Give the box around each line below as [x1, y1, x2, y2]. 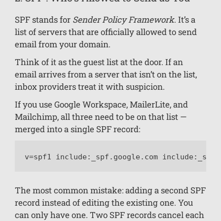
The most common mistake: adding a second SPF [15, 184, 206, 196]
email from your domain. [15, 38, 110, 50]
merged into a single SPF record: [15, 123, 140, 135]
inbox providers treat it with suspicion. [15, 80, 165, 92]
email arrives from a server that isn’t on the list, [15, 68, 197, 80]
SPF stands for [15, 13, 73, 25]
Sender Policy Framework [73, 13, 174, 25]
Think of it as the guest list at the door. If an [15, 56, 183, 68]
